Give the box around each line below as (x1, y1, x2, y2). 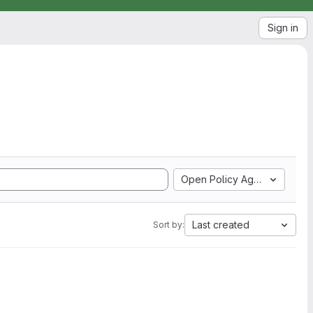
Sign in (268, 22, 298, 34)
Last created (192, 219, 249, 231)
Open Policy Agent (181, 173, 268, 185)
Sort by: (153, 219, 184, 230)
